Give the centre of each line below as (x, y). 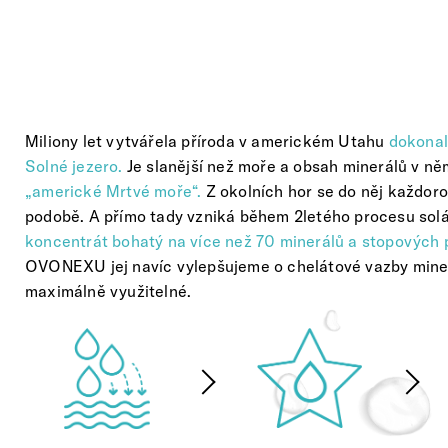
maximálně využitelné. (108, 291)
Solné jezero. (74, 166)
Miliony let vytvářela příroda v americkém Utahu (207, 141)
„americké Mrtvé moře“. (113, 191)
